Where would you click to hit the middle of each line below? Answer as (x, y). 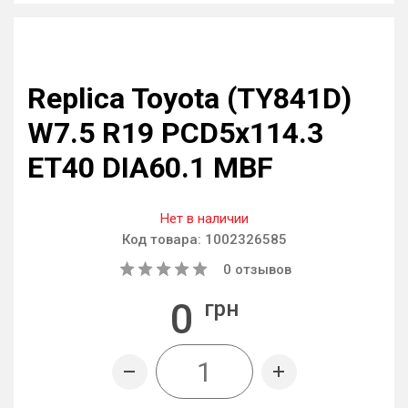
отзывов (261, 270)
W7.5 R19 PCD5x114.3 (175, 133)
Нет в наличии (204, 219)
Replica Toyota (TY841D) (189, 98)
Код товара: (163, 240)
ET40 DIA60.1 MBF (150, 168)
